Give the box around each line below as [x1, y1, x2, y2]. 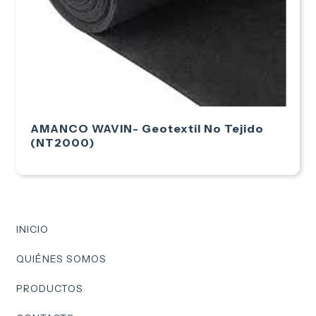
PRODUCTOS [16, 282, 83, 295]
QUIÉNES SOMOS [16, 253, 107, 265]
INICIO [16, 223, 49, 236]
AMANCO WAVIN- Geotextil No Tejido [30, 121, 264, 135]
